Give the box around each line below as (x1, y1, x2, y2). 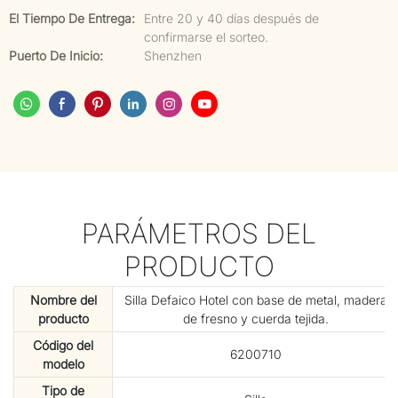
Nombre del (29, 292, 97, 308)
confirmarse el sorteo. (144, 29, 268, 44)
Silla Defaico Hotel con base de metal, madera (124, 292, 387, 308)
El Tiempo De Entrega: (9, 11, 135, 26)
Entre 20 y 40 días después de (144, 11, 319, 26)
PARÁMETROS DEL (82, 217, 316, 250)
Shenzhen (144, 48, 202, 63)
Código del (33, 338, 93, 354)
